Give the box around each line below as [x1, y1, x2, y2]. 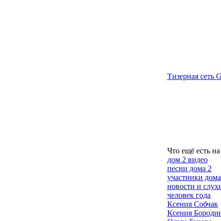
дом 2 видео [167, 155, 208, 164]
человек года [167, 191, 211, 199]
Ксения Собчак [167, 200, 218, 208]
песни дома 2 [167, 164, 212, 173]
